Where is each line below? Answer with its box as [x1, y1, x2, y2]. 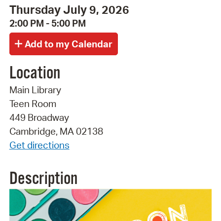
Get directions [9, 139, 70, 151]
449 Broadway [9, 111, 69, 123]
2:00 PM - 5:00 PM [9, 17, 86, 30]
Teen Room [9, 97, 56, 110]
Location [9, 62, 60, 84]
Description [9, 168, 77, 190]
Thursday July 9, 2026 [9, 2, 129, 17]
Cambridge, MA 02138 [9, 125, 103, 137]
